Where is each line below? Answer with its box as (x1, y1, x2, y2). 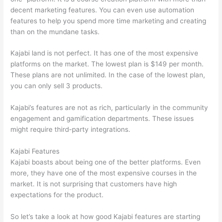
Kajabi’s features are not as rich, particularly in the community (10, 104, 209, 112)
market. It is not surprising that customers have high (10, 180, 177, 188)
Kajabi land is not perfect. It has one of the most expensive (10, 49, 199, 57)
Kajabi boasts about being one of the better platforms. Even (10, 158, 201, 166)
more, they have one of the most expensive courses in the (10, 169, 197, 177)
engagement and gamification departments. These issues (10, 114, 194, 123)
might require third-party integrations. (10, 125, 131, 134)
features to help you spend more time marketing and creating (10, 16, 207, 25)
